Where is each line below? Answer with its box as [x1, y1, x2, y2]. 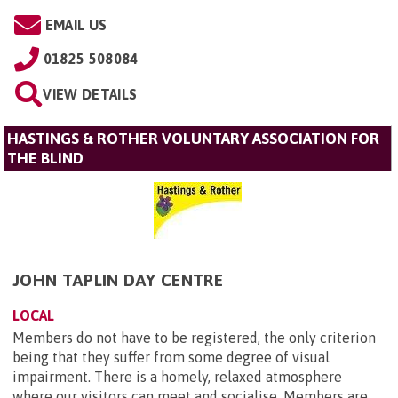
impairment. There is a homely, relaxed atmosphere [12, 369, 342, 386]
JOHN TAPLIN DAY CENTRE [12, 270, 224, 291]
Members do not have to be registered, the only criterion [12, 330, 376, 346]
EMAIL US [44, 17, 107, 34]
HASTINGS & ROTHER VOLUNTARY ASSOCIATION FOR [7, 130, 379, 148]
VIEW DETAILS [43, 86, 138, 103]
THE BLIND [7, 149, 84, 168]
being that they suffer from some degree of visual [12, 349, 330, 366]
